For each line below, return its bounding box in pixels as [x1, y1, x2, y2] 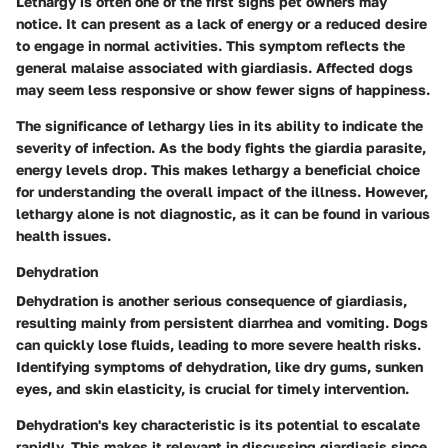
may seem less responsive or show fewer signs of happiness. [16, 80, 430, 98]
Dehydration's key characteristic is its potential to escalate [16, 415, 420, 433]
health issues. [16, 226, 111, 244]
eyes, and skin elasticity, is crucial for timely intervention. [16, 379, 409, 397]
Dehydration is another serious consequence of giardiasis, [16, 291, 407, 309]
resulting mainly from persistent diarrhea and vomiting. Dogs [16, 313, 428, 331]
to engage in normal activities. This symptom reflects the [16, 36, 405, 54]
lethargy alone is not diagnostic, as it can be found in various [16, 204, 430, 222]
